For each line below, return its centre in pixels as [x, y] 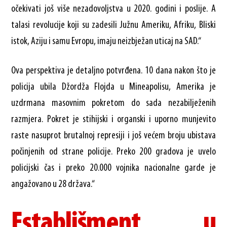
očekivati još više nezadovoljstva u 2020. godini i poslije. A [113, 9]
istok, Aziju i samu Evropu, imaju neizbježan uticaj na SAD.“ [106, 41]
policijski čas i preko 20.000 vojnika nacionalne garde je [113, 168]
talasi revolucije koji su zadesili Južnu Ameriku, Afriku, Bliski [113, 25]
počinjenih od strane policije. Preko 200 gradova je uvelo [113, 152]
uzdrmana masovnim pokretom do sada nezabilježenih [113, 103]
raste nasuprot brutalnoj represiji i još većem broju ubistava [113, 136]
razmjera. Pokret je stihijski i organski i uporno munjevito [113, 119]
